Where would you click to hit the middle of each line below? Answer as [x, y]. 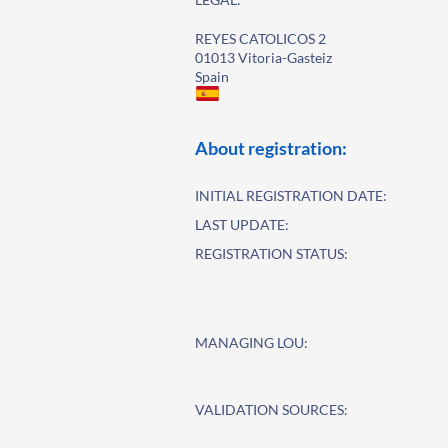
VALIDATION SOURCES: [272, 409]
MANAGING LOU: [252, 342]
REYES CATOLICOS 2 [261, 38]
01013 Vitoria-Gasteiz [264, 57]
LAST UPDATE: [242, 224]
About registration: [271, 148]
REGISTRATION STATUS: [272, 253]
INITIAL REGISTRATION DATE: [291, 195]
